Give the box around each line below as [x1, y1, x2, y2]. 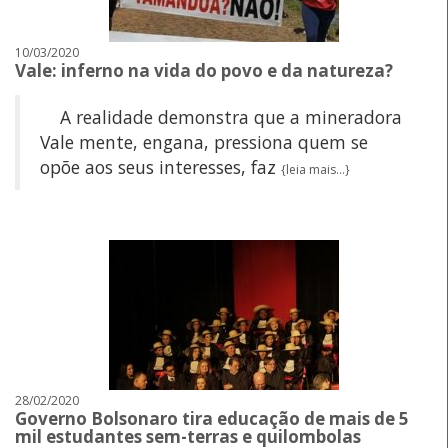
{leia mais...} [281, 160, 350, 178]
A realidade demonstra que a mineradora [40, 104, 402, 129]
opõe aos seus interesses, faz [40, 154, 281, 179]
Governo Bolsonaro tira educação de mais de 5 [15, 406, 409, 430]
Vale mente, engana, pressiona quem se [40, 129, 368, 154]
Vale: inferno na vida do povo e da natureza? [15, 58, 393, 82]
